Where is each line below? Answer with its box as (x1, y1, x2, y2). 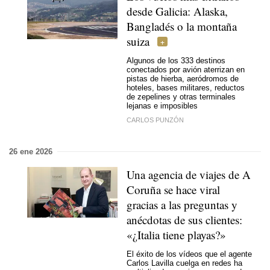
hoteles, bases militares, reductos (127, 83, 245, 92)
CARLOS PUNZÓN (127, 116, 184, 124)
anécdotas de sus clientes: (127, 212, 242, 227)
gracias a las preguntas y (127, 196, 237, 212)
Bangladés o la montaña (127, 18, 237, 34)
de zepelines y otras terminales (127, 92, 236, 101)
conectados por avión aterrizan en (127, 65, 245, 74)
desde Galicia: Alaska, (127, 3, 228, 19)
